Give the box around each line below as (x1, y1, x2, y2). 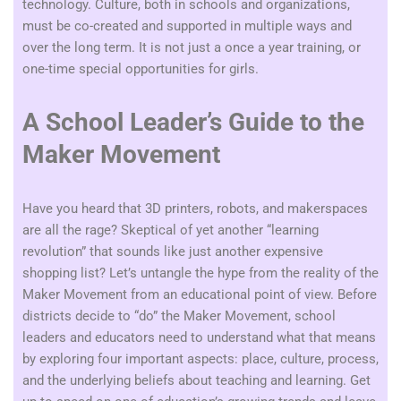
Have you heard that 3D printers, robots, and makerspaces (22, 200, 368, 217)
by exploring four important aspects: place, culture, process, (22, 351, 379, 367)
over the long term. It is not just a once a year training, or (22, 39, 361, 55)
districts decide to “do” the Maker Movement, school (22, 308, 336, 324)
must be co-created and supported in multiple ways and (22, 18, 352, 34)
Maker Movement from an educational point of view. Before (22, 286, 377, 303)
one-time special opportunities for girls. (22, 61, 259, 77)
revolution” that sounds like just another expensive (22, 243, 323, 260)
